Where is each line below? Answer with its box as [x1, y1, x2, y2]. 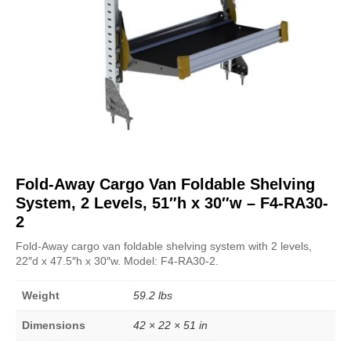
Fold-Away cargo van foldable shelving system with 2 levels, [16, 239, 312, 252]
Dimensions [22, 318, 85, 331]
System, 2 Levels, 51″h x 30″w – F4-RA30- [16, 194, 328, 212]
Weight [22, 288, 60, 302]
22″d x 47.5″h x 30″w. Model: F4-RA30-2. [16, 254, 219, 267]
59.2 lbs [133, 288, 172, 302]
